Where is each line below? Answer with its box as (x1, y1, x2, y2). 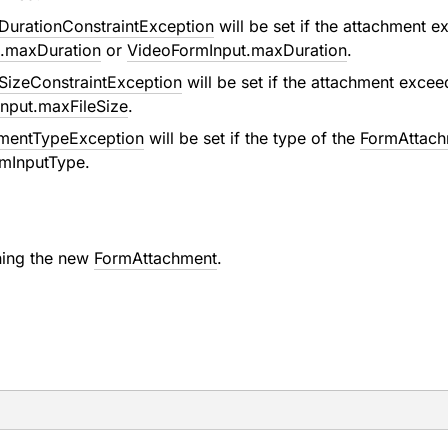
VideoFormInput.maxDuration (126, 40, 347, 60)
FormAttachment (93, 248, 217, 268)
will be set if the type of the (143, 128, 360, 148)
